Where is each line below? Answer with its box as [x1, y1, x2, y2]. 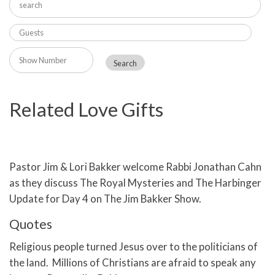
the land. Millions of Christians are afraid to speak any [9, 256, 256, 269]
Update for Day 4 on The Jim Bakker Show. [9, 192, 205, 206]
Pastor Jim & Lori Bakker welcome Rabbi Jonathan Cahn [9, 160, 261, 174]
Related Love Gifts [9, 98, 163, 122]
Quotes [9, 216, 52, 232]
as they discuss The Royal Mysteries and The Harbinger [9, 176, 261, 190]
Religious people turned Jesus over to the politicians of [9, 240, 258, 254]
